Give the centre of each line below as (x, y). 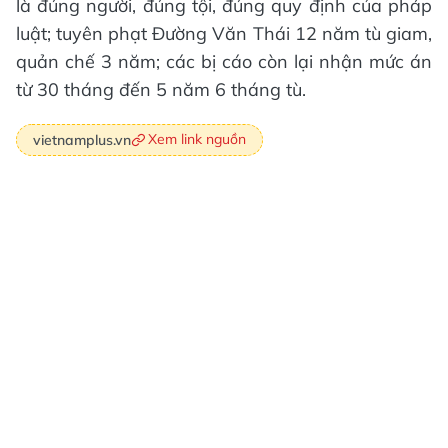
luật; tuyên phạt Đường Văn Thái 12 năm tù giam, (224, 33)
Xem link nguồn (197, 139)
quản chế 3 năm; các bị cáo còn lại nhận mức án (224, 61)
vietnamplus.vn (82, 139)
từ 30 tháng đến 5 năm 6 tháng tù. (161, 89)
